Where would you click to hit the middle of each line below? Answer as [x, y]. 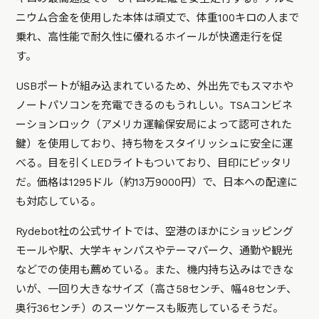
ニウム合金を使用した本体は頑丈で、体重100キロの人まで [158, 17]
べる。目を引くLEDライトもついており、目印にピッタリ [154, 163]
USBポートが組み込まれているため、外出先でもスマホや [155, 86]
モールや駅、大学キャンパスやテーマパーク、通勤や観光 [155, 250]
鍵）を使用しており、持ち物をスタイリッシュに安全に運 [155, 143]
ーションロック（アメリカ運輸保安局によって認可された [154, 124]
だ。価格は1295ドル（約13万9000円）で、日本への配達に [157, 182]
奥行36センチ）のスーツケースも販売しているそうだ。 [150, 308]
